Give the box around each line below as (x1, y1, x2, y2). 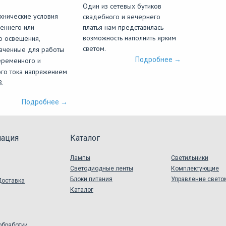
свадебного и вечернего (83, 12, 160, 21)
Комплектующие (171, 165, 219, 172)
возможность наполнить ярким (83, 33, 176, 42)
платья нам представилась (83, 23, 163, 32)
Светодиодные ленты (70, 165, 133, 172)
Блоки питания (70, 176, 112, 183)
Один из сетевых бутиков (83, 2, 161, 11)
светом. (83, 44, 106, 53)
